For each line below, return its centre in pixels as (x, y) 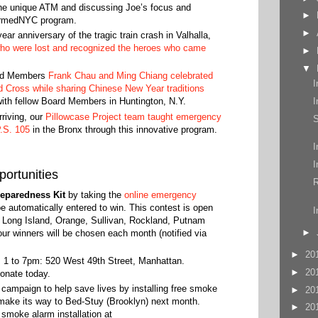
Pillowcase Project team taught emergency (133, 116)
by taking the (94, 194)
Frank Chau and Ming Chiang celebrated (130, 76)
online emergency (160, 194)
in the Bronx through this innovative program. (125, 129)
